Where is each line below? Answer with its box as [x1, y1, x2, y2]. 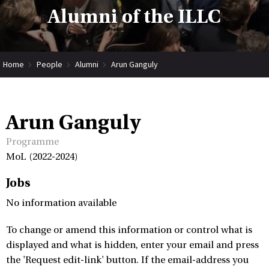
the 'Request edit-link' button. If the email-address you [6, 255, 249, 265]
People [37, 58, 62, 70]
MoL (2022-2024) [6, 151, 78, 162]
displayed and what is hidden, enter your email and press [6, 240, 259, 250]
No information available [6, 198, 116, 208]
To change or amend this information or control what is [6, 225, 252, 235]
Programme [6, 136, 59, 147]
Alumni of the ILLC [48, 5, 221, 28]
